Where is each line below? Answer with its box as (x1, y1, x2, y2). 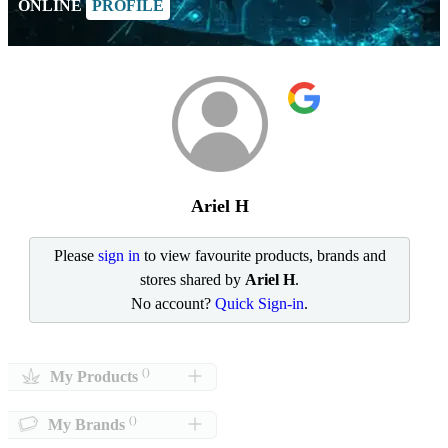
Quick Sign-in (215, 294, 305, 312)
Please (53, 246, 98, 264)
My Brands (48, 416, 125, 434)
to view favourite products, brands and (139, 246, 386, 264)
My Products (50, 367, 138, 385)
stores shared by (140, 270, 246, 288)
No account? (131, 294, 216, 312)
